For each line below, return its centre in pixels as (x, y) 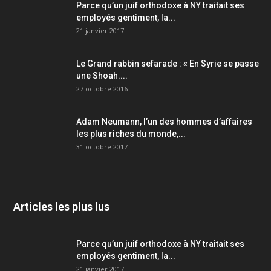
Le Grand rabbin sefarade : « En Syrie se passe (168, 64)
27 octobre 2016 (102, 89)
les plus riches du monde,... (131, 134)
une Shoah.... (102, 76)
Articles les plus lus (61, 207)
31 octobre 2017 (102, 147)
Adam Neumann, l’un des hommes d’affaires (164, 122)
